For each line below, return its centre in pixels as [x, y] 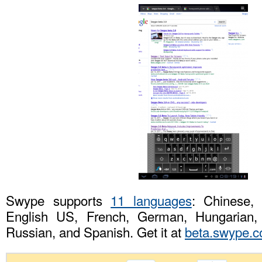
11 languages [151, 200]
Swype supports [58, 200]
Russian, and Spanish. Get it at [95, 232]
